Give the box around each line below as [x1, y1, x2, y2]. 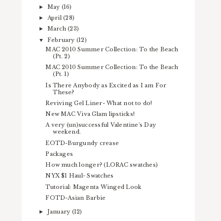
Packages [45, 150, 74, 157]
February [47, 36, 76, 43]
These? [53, 88, 74, 96]
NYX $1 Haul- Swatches [45, 172, 114, 180]
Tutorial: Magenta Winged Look [45, 183, 142, 190]
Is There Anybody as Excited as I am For [45, 81, 167, 89]
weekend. [53, 128, 81, 136]
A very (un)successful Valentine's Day [45, 121, 156, 129]
